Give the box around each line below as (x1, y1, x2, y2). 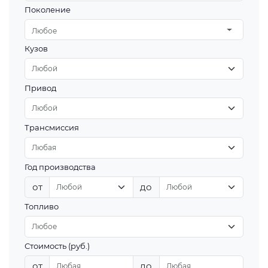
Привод (25, 83, 57, 93)
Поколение (25, 5, 71, 14)
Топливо (25, 202, 59, 211)
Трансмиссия (25, 123, 80, 132)
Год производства (25, 162, 96, 172)
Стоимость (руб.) (25, 241, 90, 251)
